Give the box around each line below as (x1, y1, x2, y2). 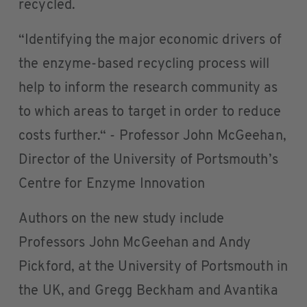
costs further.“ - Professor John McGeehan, (19, 130, 286, 143)
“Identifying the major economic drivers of (19, 34, 282, 47)
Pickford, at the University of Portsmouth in (19, 260, 288, 274)
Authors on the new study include (19, 212, 225, 226)
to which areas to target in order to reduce (19, 106, 281, 119)
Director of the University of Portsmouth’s (19, 153, 278, 167)
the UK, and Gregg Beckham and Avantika (19, 284, 279, 298)
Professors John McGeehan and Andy (19, 236, 251, 250)
